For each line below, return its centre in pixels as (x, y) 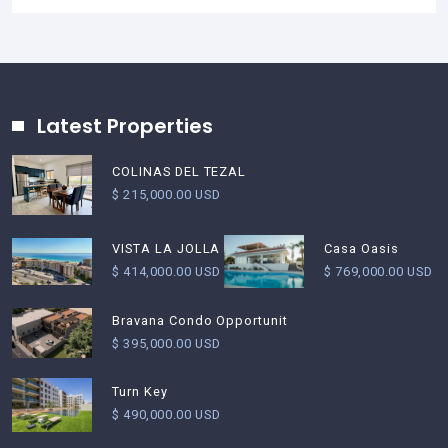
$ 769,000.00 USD (378, 272)
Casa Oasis (361, 249)
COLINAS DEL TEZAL (179, 172)
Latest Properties (125, 125)
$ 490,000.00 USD (166, 415)
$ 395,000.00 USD (166, 343)
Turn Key (140, 392)
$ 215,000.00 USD (166, 195)
